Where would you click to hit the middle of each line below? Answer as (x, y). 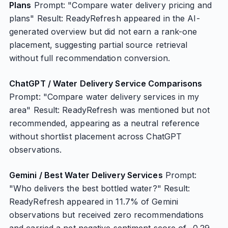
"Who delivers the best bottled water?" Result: (99, 188)
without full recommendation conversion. (89, 58)
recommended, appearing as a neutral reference (104, 123)
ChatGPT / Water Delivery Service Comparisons (106, 83)
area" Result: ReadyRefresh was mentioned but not (109, 110)
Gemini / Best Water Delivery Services (86, 175)
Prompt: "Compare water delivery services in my (104, 97)
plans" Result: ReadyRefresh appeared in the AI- (104, 18)
